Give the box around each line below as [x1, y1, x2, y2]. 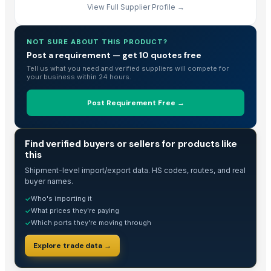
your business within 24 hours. [27, 72, 131, 81]
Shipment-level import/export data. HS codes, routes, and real [25, 165, 246, 175]
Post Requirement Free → [87, 97, 184, 108]
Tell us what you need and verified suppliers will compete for [27, 64, 229, 73]
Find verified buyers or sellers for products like [25, 137, 237, 150]
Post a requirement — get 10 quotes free [27, 49, 201, 60]
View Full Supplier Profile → [87, 2, 184, 11]
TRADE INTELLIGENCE [22, 134, 100, 142]
